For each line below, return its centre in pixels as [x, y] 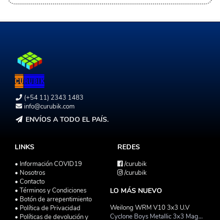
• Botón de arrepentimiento [53, 199]
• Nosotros [30, 173]
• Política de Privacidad [48, 208]
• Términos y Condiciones [51, 190]
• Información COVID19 [48, 164]
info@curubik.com [50, 106]
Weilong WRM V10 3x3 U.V [150, 207]
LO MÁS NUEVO [136, 191]
